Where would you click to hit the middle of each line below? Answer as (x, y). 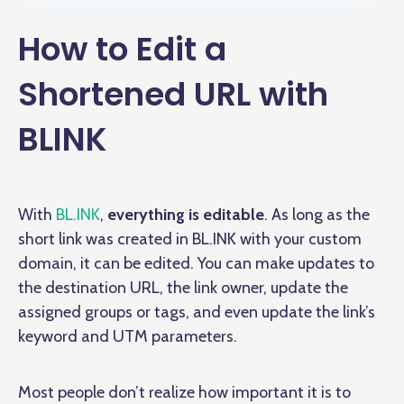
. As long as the (317, 215)
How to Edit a (122, 50)
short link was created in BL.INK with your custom (190, 239)
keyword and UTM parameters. (128, 337)
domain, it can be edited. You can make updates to (196, 264)
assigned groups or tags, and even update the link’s (197, 312)
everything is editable (186, 215)
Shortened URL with (173, 95)
